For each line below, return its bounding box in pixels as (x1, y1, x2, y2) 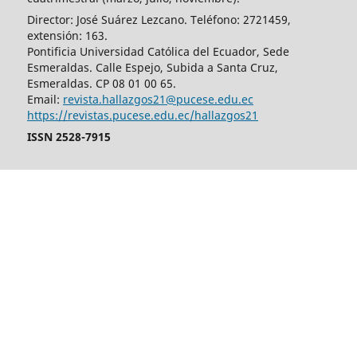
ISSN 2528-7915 (26, 129, 111, 145)
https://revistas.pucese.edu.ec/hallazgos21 (26, 108, 258, 124)
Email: (26, 92, 63, 108)
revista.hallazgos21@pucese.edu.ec (62, 92, 253, 108)
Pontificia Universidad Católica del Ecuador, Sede (26, 44, 289, 60)
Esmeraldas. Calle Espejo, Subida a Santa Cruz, (26, 60, 278, 76)
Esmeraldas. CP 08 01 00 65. (26, 76, 176, 92)
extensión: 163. (26, 28, 108, 44)
